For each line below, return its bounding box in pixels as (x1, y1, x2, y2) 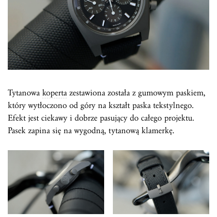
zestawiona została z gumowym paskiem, (67, 87, 205, 98)
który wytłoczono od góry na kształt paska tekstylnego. (8, 100, 194, 110)
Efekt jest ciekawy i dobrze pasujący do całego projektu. (8, 112, 194, 123)
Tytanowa (8, 87, 42, 98)
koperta (42, 87, 67, 98)
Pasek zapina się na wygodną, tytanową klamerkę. (8, 125, 174, 136)
